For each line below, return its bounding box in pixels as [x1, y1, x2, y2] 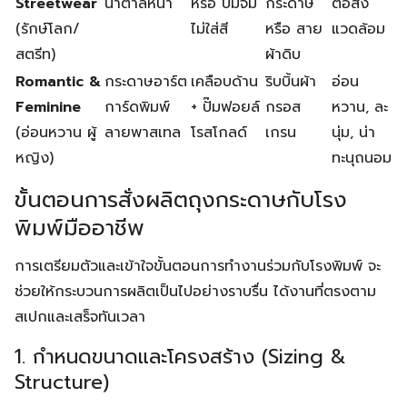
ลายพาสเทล [104, 122, 181, 144]
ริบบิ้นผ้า [265, 71, 316, 93]
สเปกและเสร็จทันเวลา [15, 306, 145, 328]
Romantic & [15, 71, 101, 93]
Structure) [15, 367, 109, 397]
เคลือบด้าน [191, 71, 258, 93]
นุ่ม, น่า [332, 122, 375, 144]
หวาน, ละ [332, 96, 388, 118]
